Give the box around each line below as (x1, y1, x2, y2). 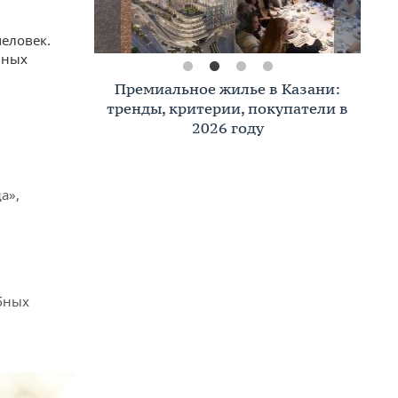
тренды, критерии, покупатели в (107, 99, 348, 118)
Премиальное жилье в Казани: (115, 79, 340, 99)
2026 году (191, 118, 264, 138)
